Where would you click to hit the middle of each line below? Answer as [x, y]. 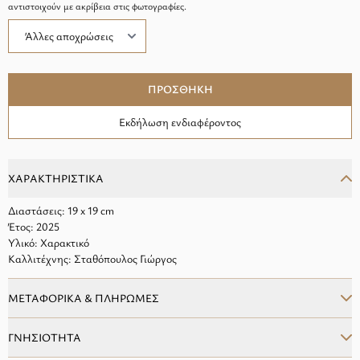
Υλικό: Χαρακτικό [49, 242]
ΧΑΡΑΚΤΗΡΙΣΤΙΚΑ [56, 178]
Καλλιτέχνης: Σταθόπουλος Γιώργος [92, 258]
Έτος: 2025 [34, 226]
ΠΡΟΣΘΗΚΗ [180, 89]
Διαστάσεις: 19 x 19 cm [61, 210]
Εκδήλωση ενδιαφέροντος [180, 122]
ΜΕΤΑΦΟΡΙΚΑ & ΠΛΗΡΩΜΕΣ [84, 298]
